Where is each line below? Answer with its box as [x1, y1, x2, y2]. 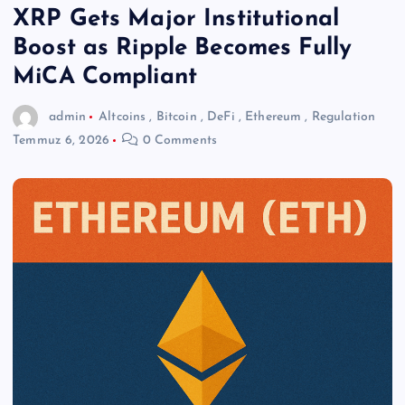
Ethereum [245, 109, 302, 124]
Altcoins [99, 109, 146, 124]
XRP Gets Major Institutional [13, 7, 340, 32]
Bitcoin [155, 109, 197, 124]
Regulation [311, 109, 376, 124]
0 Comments [138, 134, 217, 148]
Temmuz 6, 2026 [13, 134, 110, 148]
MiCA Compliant [13, 65, 198, 89]
